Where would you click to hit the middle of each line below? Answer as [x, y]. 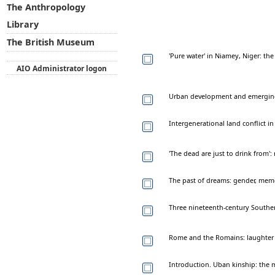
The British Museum [50, 42]
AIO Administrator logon [62, 68]
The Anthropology [46, 7]
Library [22, 25]
